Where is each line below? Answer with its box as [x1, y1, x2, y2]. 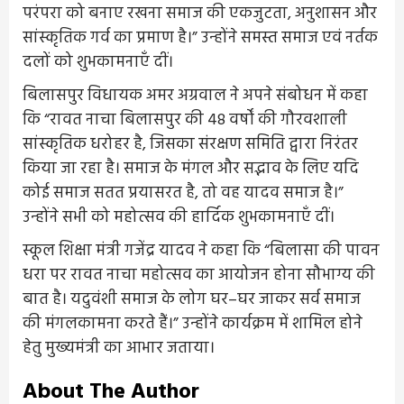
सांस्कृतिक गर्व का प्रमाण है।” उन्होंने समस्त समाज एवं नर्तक [23, 24, 378, 51]
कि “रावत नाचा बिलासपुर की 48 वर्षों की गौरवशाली [23, 106, 347, 133]
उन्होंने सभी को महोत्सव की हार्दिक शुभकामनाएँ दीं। [23, 204, 335, 231]
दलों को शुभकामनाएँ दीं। [23, 49, 173, 76]
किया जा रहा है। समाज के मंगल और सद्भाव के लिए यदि [23, 155, 359, 182]
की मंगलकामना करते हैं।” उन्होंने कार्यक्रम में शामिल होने [23, 310, 363, 337]
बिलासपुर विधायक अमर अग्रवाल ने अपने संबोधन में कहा [23, 82, 368, 109]
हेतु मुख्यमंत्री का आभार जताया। [23, 335, 215, 362]
